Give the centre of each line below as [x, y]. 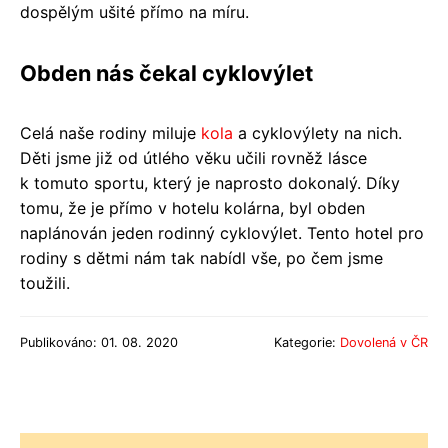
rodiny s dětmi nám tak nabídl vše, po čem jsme [201, 257]
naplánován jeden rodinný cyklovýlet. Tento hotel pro [222, 232]
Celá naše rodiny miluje [110, 132]
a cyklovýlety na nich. [317, 132]
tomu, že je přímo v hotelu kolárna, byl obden [192, 207]
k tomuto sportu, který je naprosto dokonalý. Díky [210, 182]
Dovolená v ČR [384, 342]
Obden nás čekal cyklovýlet [166, 72]
